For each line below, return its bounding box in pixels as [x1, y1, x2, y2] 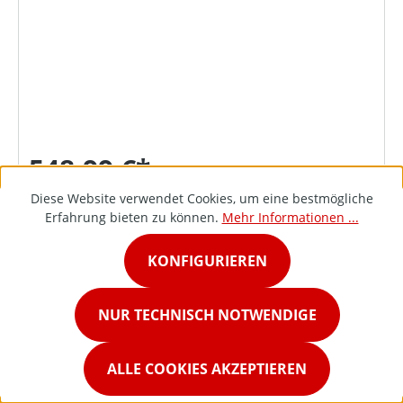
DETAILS [173, 220, 230, 241]
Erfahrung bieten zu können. [44, 209, 222, 226]
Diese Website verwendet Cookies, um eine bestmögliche [30, 190, 373, 207]
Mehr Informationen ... [221, 209, 359, 226]
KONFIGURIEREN [147, 251, 267, 271]
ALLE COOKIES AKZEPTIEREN [107, 359, 307, 379]
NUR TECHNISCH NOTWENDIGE [97, 305, 317, 325]
